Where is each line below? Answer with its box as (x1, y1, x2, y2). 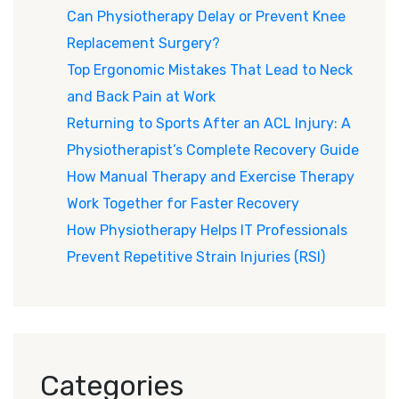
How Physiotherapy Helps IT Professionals (67, 222, 347, 240)
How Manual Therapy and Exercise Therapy (67, 168, 354, 186)
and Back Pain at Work (67, 88, 216, 106)
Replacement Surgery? (67, 35, 220, 53)
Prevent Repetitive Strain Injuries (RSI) (67, 248, 325, 266)
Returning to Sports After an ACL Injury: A (67, 115, 351, 133)
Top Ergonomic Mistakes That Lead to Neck (67, 61, 353, 79)
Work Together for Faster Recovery (67, 195, 299, 213)
